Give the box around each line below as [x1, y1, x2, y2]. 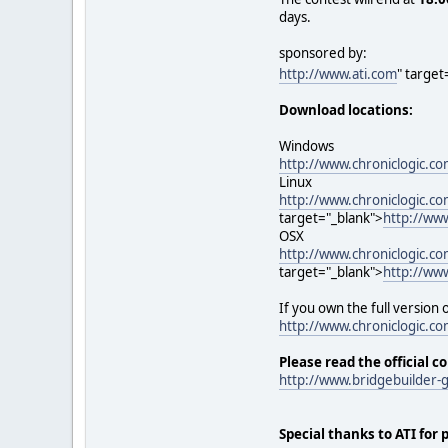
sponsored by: [279, 43, 367, 62]
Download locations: [279, 100, 413, 119]
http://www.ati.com [279, 64, 397, 83]
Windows [279, 136, 334, 155]
